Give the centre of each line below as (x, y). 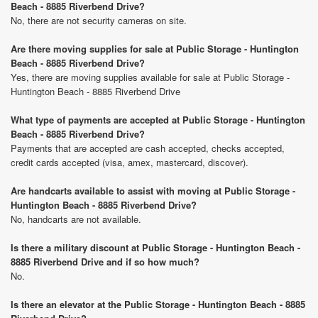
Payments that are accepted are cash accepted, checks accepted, (148, 148)
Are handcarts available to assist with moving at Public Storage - (153, 191)
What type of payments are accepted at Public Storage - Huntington (158, 120)
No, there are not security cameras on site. (99, 20)
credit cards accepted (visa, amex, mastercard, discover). (130, 162)
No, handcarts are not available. (76, 219)
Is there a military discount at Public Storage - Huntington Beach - (155, 247)
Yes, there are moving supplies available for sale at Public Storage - (150, 77)
